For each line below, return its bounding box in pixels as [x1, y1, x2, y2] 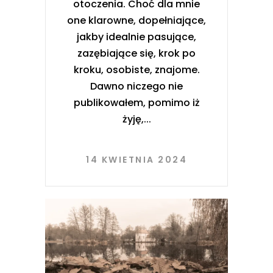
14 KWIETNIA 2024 [86, 153, 187, 166]
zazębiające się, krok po [77, 46, 196, 60]
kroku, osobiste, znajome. [73, 62, 200, 77]
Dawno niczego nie [90, 79, 183, 93]
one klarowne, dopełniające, [67, 13, 206, 27]
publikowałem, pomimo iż [73, 95, 200, 110]
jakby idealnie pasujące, [77, 29, 196, 44]
